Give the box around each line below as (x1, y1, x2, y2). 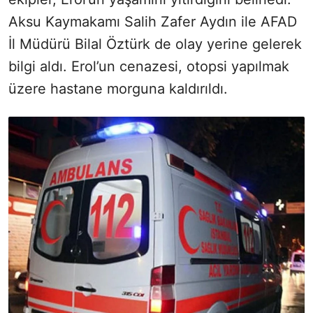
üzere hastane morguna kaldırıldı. (8, 80, 228, 97)
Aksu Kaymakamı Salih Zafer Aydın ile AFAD (8, 13, 297, 30)
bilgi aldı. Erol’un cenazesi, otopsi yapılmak (8, 57, 289, 75)
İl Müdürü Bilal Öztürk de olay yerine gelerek (8, 35, 302, 52)
